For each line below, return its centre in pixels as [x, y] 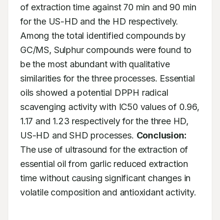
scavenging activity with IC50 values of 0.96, [110, 107]
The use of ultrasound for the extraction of [104, 150]
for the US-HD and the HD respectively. [99, 21]
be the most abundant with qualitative [95, 64]
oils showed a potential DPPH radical [94, 93]
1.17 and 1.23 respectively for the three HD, [105, 121]
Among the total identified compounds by [103, 36]
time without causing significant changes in [106, 178]
